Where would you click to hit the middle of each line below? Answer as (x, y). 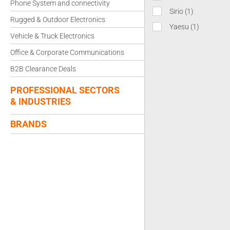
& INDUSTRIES (41, 101)
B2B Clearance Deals (43, 69)
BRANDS (28, 124)
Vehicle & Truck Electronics (52, 36)
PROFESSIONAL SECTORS (65, 90)
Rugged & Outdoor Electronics (58, 20)
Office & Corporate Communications (67, 52)
